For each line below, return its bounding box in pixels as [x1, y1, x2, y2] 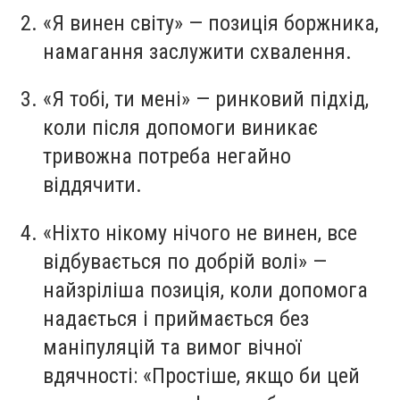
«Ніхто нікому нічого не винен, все [43, 220, 357, 246]
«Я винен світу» [43, 10, 183, 36]
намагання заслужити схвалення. [43, 38, 352, 64]
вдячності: [43, 362, 143, 388]
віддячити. [43, 172, 142, 198]
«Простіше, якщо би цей [143, 362, 360, 388]
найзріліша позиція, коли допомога [43, 277, 368, 303]
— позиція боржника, [183, 10, 379, 36]
